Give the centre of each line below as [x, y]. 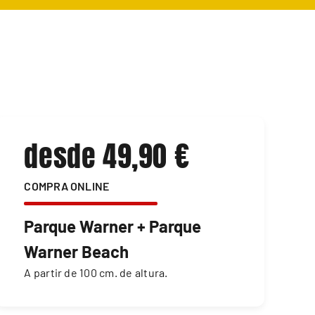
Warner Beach [77, 252]
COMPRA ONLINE [67, 186]
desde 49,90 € [107, 157]
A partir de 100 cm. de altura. [96, 273]
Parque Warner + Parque [113, 226]
